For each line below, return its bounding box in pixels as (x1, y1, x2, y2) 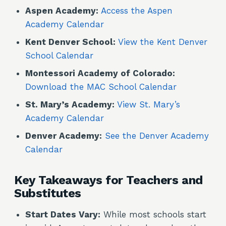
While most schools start (100, 209, 206, 219)
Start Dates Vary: (25, 209, 100, 219)
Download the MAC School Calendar (25, 82, 177, 92)
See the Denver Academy (105, 131, 209, 141)
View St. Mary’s (117, 99, 180, 109)
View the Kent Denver (118, 37, 207, 47)
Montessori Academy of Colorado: (25, 68, 175, 78)
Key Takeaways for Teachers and (14, 173, 203, 187)
